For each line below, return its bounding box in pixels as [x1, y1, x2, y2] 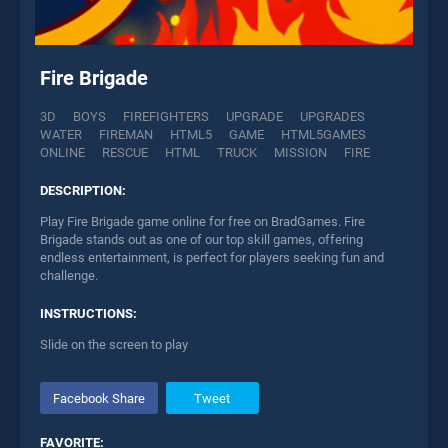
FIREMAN [99, 127, 153, 143]
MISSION [274, 145, 327, 161]
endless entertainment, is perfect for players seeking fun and [40, 250, 384, 266]
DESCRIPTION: [40, 183, 126, 199]
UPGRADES [300, 109, 365, 125]
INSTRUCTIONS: [40, 306, 137, 322]
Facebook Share [52, 390, 145, 406]
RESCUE [102, 145, 148, 161]
